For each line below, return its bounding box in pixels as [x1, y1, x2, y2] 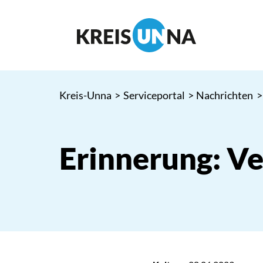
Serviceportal [123, 89, 185, 102]
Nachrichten [196, 89, 254, 102]
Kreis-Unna [59, 89, 112, 102]
